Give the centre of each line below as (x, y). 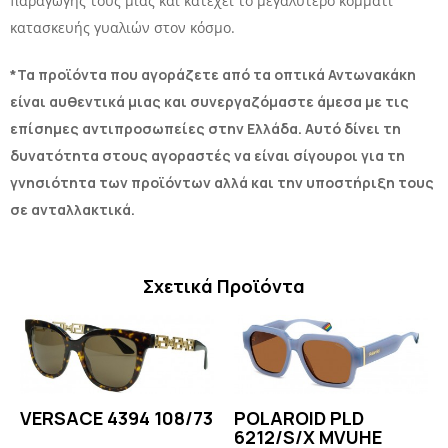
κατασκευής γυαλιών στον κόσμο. (122, 28)
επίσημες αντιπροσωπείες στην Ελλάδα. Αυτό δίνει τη (205, 129)
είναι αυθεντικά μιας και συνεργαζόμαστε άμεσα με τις (209, 102)
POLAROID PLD (299, 418)
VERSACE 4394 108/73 (116, 418)
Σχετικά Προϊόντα (224, 286)
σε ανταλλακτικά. (72, 210)
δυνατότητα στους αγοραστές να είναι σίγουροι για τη (207, 156)
